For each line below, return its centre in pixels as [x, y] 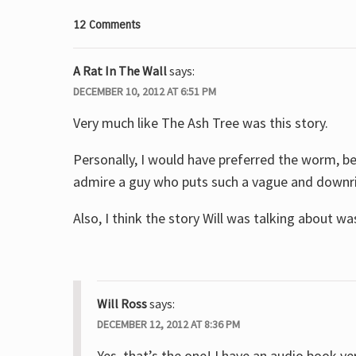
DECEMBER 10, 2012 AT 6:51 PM [145, 91]
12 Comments [107, 25]
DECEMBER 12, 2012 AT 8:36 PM [168, 324]
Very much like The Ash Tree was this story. [201, 123]
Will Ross [122, 304]
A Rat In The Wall [120, 71]
